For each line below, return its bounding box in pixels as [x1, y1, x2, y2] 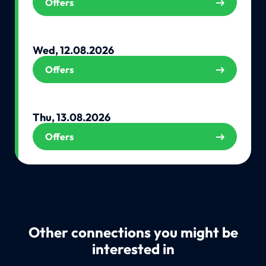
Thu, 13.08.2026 [32, 110, 110, 124]
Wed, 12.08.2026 [32, 43, 114, 57]
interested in [91, 240, 175, 258]
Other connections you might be [28, 223, 238, 241]
